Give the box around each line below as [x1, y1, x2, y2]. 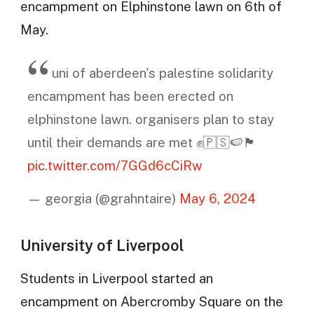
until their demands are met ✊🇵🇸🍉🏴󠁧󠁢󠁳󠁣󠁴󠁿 [27, 134, 257, 150]
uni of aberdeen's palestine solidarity [51, 64, 273, 81]
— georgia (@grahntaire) [27, 191, 179, 207]
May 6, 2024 [179, 191, 256, 207]
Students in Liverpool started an [20, 271, 213, 287]
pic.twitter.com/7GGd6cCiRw [27, 157, 203, 173]
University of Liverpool [20, 236, 184, 255]
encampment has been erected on [27, 88, 233, 104]
